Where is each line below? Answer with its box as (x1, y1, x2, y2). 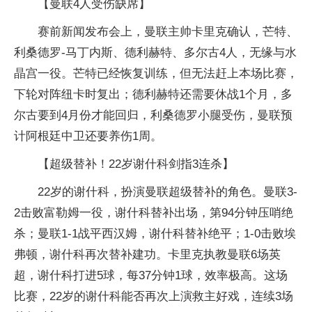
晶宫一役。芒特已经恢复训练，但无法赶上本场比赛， (14, 67, 298, 80)
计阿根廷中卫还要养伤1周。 (14, 130, 162, 143)
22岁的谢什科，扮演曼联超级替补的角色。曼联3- (38, 185, 297, 198)
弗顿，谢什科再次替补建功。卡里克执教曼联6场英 (14, 248, 281, 261)
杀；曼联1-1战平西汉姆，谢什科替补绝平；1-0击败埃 (14, 227, 296, 240)
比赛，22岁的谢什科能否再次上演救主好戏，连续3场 (14, 290, 293, 303)
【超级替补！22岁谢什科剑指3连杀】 (38, 157, 234, 171)
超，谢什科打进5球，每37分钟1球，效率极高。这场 (14, 269, 288, 282)
